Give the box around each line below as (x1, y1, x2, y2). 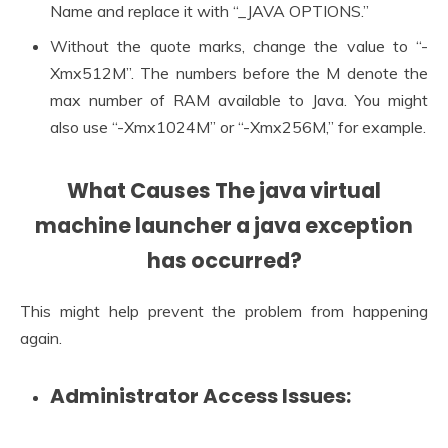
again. (20, 328, 62, 349)
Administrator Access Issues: (50, 381, 351, 410)
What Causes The (67, 175, 255, 205)
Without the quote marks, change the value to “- (50, 35, 428, 56)
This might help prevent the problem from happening (20, 301, 428, 322)
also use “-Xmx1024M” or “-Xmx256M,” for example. (50, 116, 426, 137)
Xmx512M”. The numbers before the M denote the (50, 62, 428, 83)
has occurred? (146, 245, 302, 275)
